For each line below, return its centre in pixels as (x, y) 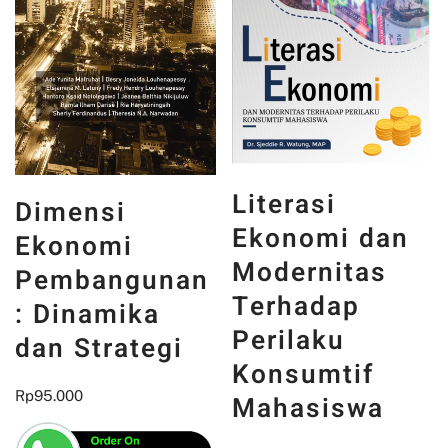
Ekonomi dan (321, 238)
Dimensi (70, 212)
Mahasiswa (308, 408)
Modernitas (310, 272)
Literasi (284, 204)
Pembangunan (112, 280)
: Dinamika (87, 314)
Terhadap (296, 306)
